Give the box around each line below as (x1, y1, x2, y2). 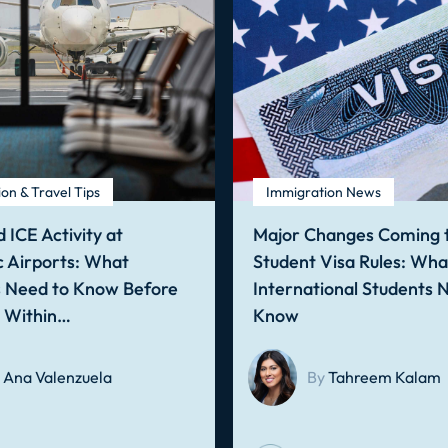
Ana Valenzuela (2, 367, 112, 388)
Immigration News (265, 183, 381, 201)
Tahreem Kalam (327, 367, 441, 388)
